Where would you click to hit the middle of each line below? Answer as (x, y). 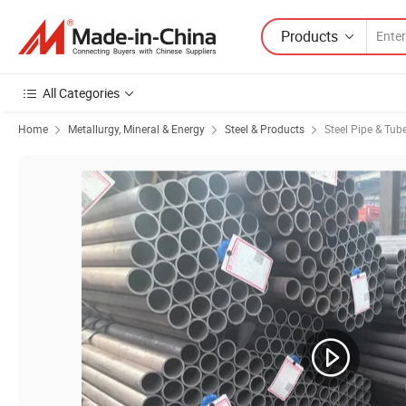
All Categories (81, 93)
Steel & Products (265, 129)
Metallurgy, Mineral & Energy (136, 129)
